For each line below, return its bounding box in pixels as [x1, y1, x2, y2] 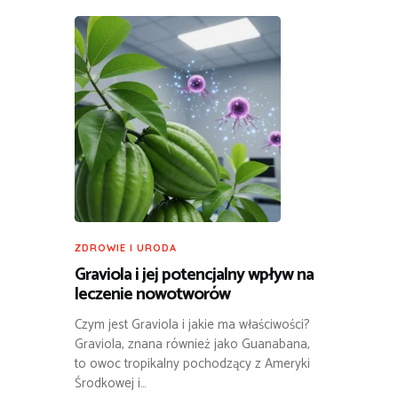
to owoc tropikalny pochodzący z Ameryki [75, 352, 310, 375]
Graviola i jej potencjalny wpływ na [75, 259, 314, 290]
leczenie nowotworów [75, 279, 230, 309]
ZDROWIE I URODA [75, 241, 177, 254]
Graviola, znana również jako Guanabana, [75, 332, 310, 355]
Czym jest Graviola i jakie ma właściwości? [75, 313, 310, 336]
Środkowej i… [75, 371, 147, 394]
